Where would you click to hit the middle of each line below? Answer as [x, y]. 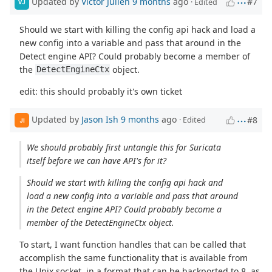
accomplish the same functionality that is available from [134, 258]
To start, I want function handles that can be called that [133, 245]
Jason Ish [100, 120]
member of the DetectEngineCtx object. [100, 223]
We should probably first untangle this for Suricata [124, 148]
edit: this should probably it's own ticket [101, 91]
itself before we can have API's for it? [96, 161]
